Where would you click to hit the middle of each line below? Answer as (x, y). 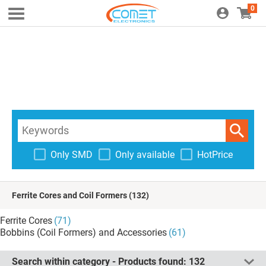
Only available (145, 154)
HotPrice (215, 154)
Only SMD (71, 154)
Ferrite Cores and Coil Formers (69, 195)
